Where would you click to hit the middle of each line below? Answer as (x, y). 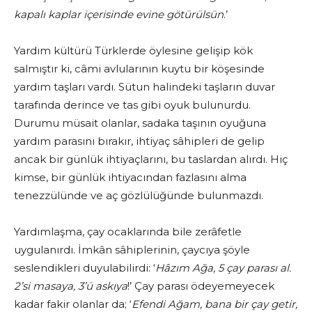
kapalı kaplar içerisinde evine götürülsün (119, 15)
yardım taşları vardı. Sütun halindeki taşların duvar (145, 87)
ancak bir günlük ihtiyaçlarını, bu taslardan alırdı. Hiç (151, 159)
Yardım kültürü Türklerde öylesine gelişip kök (133, 51)
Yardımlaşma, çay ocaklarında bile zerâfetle (128, 232)
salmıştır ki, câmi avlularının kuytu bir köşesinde (139, 69)
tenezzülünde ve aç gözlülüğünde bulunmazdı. (139, 196)
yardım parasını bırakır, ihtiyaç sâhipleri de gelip (139, 141)
